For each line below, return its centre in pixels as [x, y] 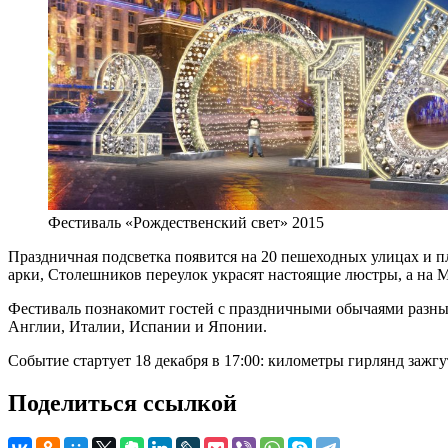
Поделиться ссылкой [122, 403]
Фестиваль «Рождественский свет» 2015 [186, 223]
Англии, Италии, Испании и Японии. [137, 327]
